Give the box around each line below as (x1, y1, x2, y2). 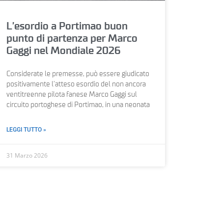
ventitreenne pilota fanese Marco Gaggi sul (6, 91, 137, 98)
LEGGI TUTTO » (6, 126, 46, 133)
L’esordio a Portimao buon (6, 21, 128, 31)
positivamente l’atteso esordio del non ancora (6, 81, 146, 88)
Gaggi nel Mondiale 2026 (6, 45, 121, 56)
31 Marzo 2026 (6, 151, 48, 160)
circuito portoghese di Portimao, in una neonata (6, 101, 150, 109)
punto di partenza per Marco (6, 33, 137, 44)
